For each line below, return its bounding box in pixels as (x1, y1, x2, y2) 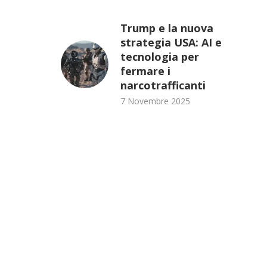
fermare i (120, 64, 170, 79)
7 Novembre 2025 (120, 95, 190, 107)
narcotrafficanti (120, 78, 206, 93)
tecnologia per (120, 49, 199, 64)
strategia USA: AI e (120, 35, 222, 50)
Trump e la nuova (120, 21, 213, 36)
